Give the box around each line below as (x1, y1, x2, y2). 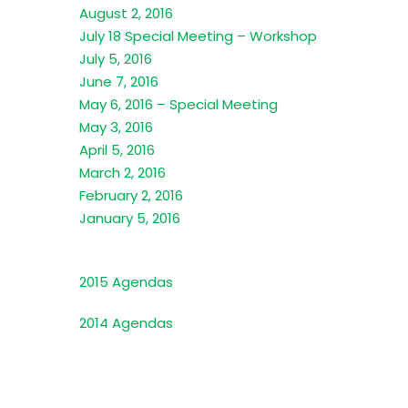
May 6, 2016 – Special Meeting (79, 95, 278, 114)
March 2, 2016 (79, 163, 166, 182)
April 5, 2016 (79, 140, 155, 159)
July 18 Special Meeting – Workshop (79, 26, 317, 46)
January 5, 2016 (79, 209, 180, 228)
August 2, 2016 (79, 4, 173, 23)
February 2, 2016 (79, 186, 183, 205)
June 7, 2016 (79, 72, 158, 91)
